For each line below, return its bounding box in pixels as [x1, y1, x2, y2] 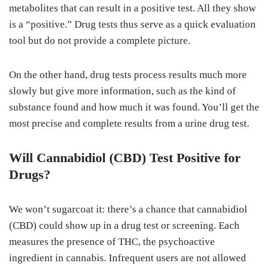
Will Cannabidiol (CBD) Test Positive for [9, 150, 241, 165]
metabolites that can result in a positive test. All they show [9, 2, 256, 14]
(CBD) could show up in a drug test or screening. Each [9, 220, 240, 231]
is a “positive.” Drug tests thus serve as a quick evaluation [9, 19, 256, 30]
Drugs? [9, 167, 50, 182]
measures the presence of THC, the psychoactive [9, 236, 215, 247]
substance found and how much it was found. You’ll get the [9, 101, 259, 113]
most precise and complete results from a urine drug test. [9, 118, 249, 129]
